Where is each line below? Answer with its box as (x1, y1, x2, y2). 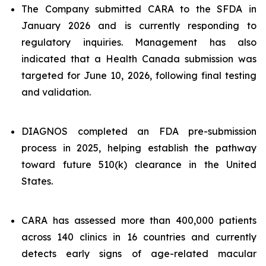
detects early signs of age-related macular (21, 248, 256, 259)
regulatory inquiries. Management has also (21, 36, 256, 48)
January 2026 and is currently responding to (21, 20, 256, 31)
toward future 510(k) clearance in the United (21, 159, 256, 170)
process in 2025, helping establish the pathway (21, 142, 256, 154)
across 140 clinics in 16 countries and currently (21, 231, 256, 243)
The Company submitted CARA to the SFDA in (21, 3, 256, 15)
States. (21, 175, 53, 187)
